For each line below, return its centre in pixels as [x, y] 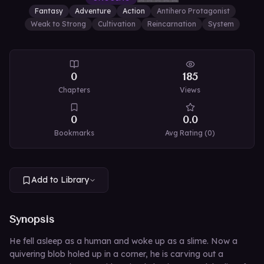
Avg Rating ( [186, 133]
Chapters [74, 90]
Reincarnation [171, 24]
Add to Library [60, 180]
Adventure [93, 11]
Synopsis [32, 219]
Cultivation [116, 24]
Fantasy [49, 11]
